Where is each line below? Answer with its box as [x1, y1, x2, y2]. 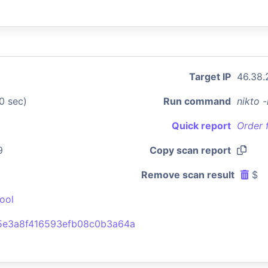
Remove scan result [141, 169, 234, 181]
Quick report [172, 120, 231, 132]
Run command [163, 95, 231, 107]
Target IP [189, 71, 231, 83]
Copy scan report [150, 144, 231, 156]
